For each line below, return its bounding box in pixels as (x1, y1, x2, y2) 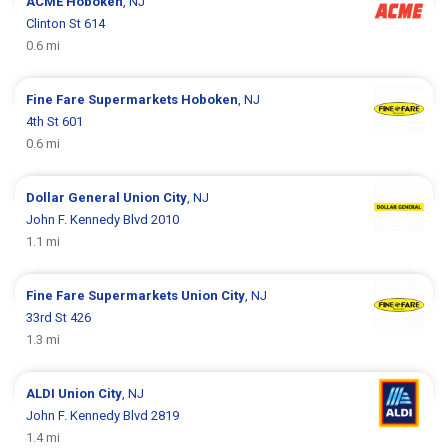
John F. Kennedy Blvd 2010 (26, 212, 180, 228)
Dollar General (26, 190, 124, 206)
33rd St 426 (26, 310, 92, 326)
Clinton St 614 (26, 16, 106, 32)
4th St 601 (26, 114, 84, 130)
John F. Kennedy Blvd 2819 (26, 408, 180, 424)
